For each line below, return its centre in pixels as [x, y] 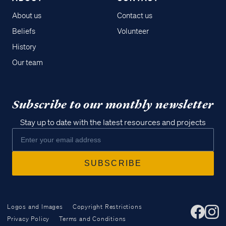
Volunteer [133, 31]
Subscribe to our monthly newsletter [113, 104]
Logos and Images [35, 206]
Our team [27, 62]
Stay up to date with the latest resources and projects [113, 122]
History [24, 47]
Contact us [135, 15]
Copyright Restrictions [107, 206]
